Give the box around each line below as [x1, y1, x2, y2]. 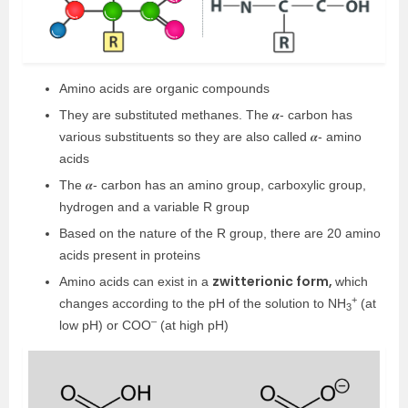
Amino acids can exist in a [59, 274, 212, 290]
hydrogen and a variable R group [59, 199, 250, 215]
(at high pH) [157, 318, 229, 333]
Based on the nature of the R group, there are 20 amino [59, 226, 381, 241]
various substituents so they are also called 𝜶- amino [59, 129, 362, 145]
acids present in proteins [59, 248, 200, 263]
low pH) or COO [59, 318, 151, 333]
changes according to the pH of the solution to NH [59, 296, 346, 311]
